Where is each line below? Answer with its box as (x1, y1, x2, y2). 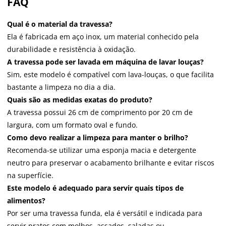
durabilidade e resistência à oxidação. (7, 44, 136, 54)
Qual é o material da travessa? (7, 19, 112, 29)
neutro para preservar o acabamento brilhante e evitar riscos (7, 157, 214, 167)
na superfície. (7, 170, 53, 180)
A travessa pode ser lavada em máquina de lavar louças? (7, 56, 204, 67)
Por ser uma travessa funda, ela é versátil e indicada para (7, 208, 202, 218)
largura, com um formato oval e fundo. (7, 120, 138, 130)
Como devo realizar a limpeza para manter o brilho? (7, 132, 188, 142)
